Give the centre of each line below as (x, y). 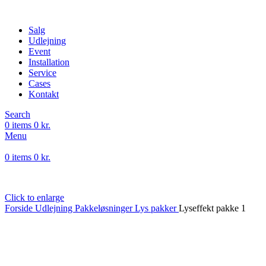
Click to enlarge (34, 197)
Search (18, 114)
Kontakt (44, 94)
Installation (49, 62)
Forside (20, 208)
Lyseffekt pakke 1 (212, 208)
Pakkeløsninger (105, 208)
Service (42, 73)
